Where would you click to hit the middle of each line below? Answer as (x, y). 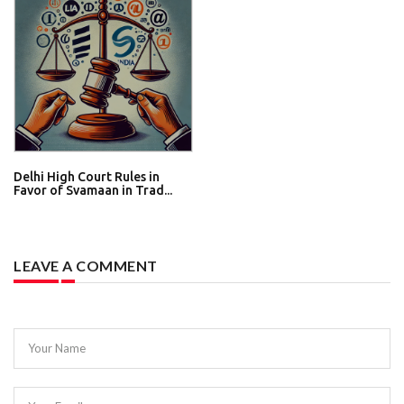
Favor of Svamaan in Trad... (93, 191)
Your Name (57, 349)
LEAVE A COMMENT (86, 266)
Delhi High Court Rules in (87, 177)
